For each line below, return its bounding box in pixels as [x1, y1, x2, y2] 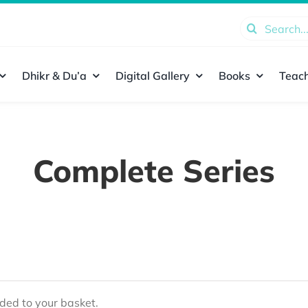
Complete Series [33, 151, 275, 190]
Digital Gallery [115, 68, 190, 82]
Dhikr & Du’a [21, 68, 87, 82]
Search [239, 19, 275, 32]
